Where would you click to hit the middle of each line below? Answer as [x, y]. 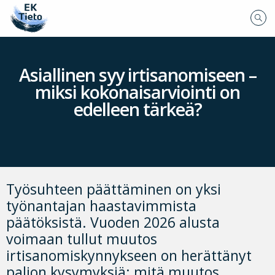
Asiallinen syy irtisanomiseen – [137, 75]
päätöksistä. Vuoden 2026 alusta [113, 223]
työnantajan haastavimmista [101, 206]
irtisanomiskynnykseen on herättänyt [129, 256]
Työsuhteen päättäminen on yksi [114, 189]
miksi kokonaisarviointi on [137, 92]
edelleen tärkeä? [137, 109]
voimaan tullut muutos [82, 239]
